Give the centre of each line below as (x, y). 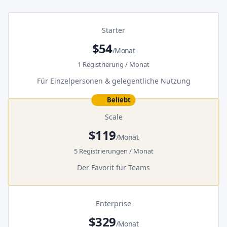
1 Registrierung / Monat (113, 65)
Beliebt (119, 100)
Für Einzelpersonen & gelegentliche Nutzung (113, 81)
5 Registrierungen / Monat (113, 151)
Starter (113, 30)
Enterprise (113, 204)
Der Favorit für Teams (113, 168)
